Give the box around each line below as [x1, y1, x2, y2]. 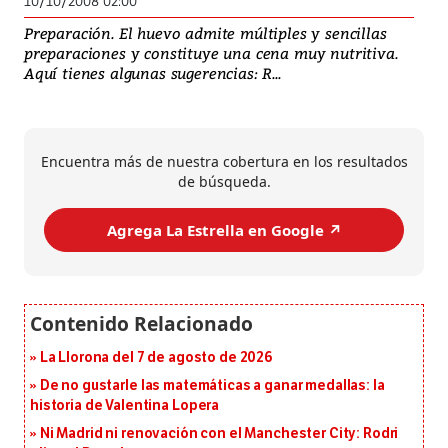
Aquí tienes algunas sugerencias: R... [24, 63, 281, 84]
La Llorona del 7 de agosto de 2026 [39, 349, 273, 367]
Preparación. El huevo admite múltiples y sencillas [24, 23, 387, 44]
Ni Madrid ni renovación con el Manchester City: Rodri [39, 425, 399, 443]
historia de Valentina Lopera [30, 397, 220, 415]
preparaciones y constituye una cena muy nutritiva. [24, 43, 398, 64]
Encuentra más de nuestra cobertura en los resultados [40, 152, 408, 172]
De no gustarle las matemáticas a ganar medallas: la [39, 377, 385, 395]
